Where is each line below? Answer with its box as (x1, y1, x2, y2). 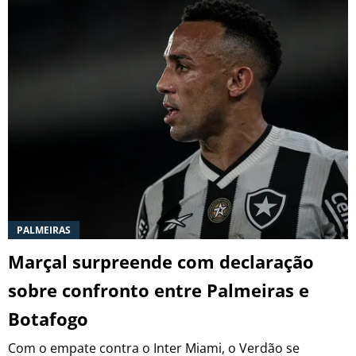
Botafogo (8, 307, 88, 331)
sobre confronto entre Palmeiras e (8, 278, 309, 303)
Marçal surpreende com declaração (8, 250, 314, 274)
